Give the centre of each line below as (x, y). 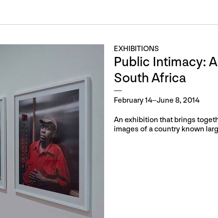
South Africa (150, 78)
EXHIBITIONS (136, 49)
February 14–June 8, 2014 (157, 100)
